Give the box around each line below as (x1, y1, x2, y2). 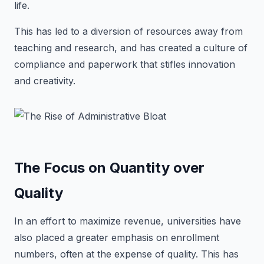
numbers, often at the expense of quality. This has (14, 248, 239, 260)
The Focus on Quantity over (14, 159, 204, 176)
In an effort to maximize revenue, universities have (14, 215, 241, 227)
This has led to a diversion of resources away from (14, 25, 243, 37)
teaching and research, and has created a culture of (14, 42, 247, 54)
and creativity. (14, 75, 75, 87)
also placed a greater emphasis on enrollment (14, 232, 219, 243)
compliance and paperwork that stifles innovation (14, 58, 235, 70)
